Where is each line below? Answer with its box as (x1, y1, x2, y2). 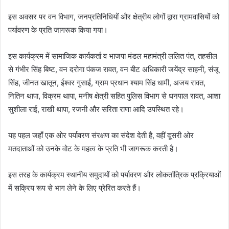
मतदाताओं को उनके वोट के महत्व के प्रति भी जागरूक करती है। (8, 143, 178, 153)
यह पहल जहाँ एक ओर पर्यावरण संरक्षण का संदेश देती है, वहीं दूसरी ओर (8, 130, 194, 140)
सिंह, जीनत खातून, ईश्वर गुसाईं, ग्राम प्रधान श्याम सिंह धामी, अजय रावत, (8, 77, 205, 87)
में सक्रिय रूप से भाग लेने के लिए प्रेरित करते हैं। (8, 182, 141, 193)
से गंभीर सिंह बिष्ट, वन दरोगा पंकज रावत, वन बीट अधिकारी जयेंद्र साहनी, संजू (8, 64, 219, 74)
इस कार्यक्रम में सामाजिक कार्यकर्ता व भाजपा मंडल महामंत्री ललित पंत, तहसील (8, 51, 217, 61)
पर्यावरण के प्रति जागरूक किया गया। (8, 25, 108, 35)
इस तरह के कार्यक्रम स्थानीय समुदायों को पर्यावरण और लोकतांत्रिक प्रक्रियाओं (8, 169, 221, 179)
